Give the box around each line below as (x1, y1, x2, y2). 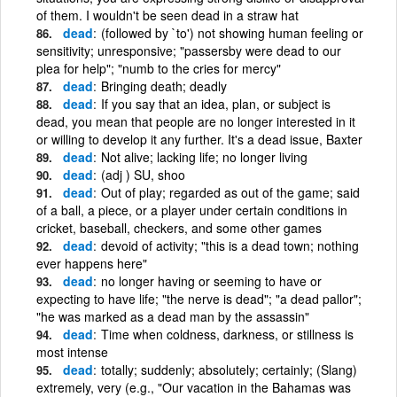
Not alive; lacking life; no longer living (101, 147, 307, 166)
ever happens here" (36, 253, 147, 272)
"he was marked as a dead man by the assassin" (36, 307, 309, 325)
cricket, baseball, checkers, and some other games (36, 218, 322, 237)
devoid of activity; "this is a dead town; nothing (101, 236, 359, 254)
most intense (36, 342, 108, 361)
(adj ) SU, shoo (101, 165, 185, 183)
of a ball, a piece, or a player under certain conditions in (36, 200, 347, 219)
